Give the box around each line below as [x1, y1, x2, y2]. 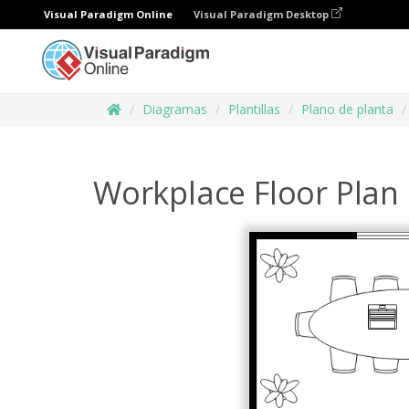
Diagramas [142, 100, 207, 118]
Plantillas [228, 100, 280, 118]
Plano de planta [301, 100, 393, 118]
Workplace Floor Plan [93, 172, 399, 214]
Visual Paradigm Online [44, 7, 173, 21]
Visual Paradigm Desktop [194, 7, 331, 21]
